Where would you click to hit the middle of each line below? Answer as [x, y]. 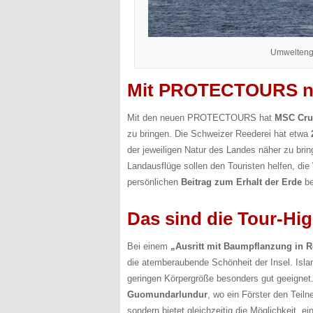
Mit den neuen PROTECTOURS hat [201, 118]
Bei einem [149, 247]
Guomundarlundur [167, 295]
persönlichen [154, 182]
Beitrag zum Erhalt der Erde [241, 182]
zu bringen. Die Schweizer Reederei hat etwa [219, 134]
